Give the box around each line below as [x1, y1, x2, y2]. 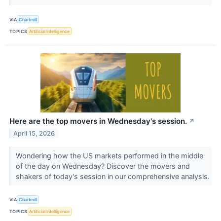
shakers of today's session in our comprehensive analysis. [15, 172, 212, 181]
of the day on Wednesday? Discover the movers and [15, 162, 190, 171]
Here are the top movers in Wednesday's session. [9, 116, 187, 126]
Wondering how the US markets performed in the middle [15, 151, 203, 160]
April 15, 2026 [13, 130, 55, 138]
